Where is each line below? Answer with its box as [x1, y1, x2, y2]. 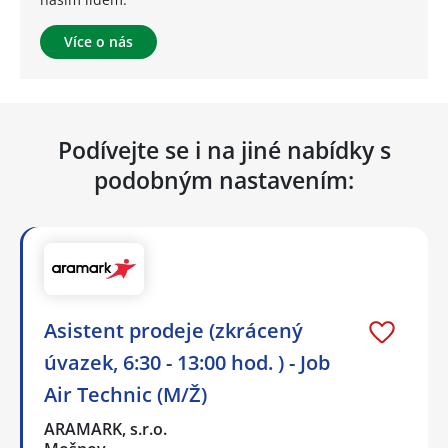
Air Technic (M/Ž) [44, 381, 207, 409]
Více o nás [64, 31, 133, 51]
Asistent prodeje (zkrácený [44, 317, 303, 345]
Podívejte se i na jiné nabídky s [57, 133, 391, 166]
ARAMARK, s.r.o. [44, 418, 169, 441]
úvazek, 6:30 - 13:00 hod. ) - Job [44, 349, 330, 377]
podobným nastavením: [94, 163, 354, 196]
